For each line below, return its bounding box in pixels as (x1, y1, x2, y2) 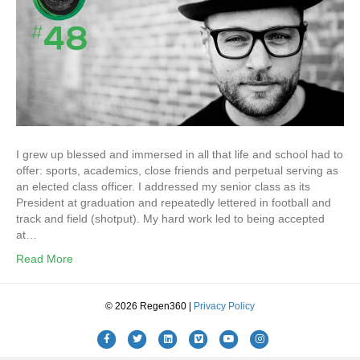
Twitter (137, 333, 165, 345)
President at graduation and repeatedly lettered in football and (16, 196, 331, 210)
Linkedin (167, 333, 205, 345)
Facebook (106, 333, 149, 345)
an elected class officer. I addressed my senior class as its (16, 180, 310, 194)
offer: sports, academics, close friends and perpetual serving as (16, 164, 338, 178)
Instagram (259, 333, 302, 345)
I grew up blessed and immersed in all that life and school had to (16, 148, 343, 162)
